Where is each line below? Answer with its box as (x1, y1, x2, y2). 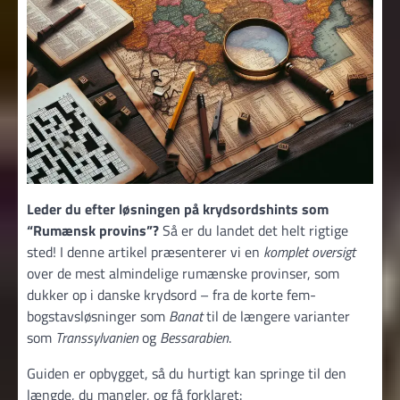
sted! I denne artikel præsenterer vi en (27, 241, 263, 262)
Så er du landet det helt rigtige (159, 220, 348, 241)
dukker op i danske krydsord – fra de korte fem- (27, 284, 316, 305)
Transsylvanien (55, 327, 138, 348)
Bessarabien (160, 327, 229, 348)
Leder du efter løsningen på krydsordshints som (27, 198, 329, 220)
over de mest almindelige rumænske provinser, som (27, 262, 339, 284)
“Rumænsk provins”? (27, 220, 159, 241)
